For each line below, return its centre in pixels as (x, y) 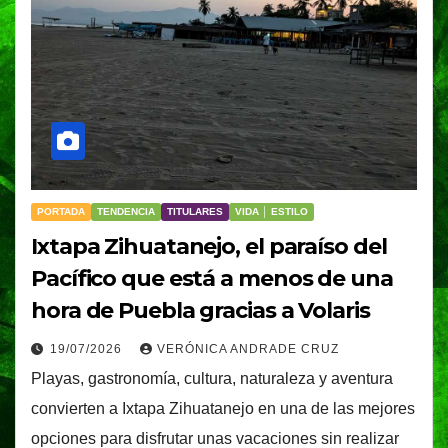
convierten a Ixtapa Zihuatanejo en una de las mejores (223, 409)
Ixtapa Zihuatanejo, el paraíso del (209, 247)
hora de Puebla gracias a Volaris (200, 311)
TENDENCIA (126, 212)
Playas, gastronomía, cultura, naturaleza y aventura (212, 379)
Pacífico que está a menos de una (212, 279)
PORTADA (61, 212)
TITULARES (195, 212)
